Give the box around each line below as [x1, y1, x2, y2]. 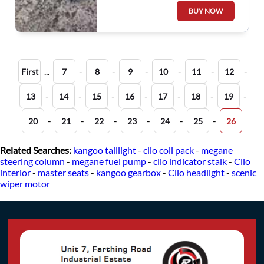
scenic [232, 166, 256, 178]
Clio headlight [168, 166, 225, 178]
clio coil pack [143, 144, 194, 156]
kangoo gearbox [96, 166, 161, 178]
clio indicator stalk [153, 155, 227, 167]
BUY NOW [189, 6, 223, 15]
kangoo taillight [73, 144, 136, 156]
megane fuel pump [72, 155, 146, 167]
